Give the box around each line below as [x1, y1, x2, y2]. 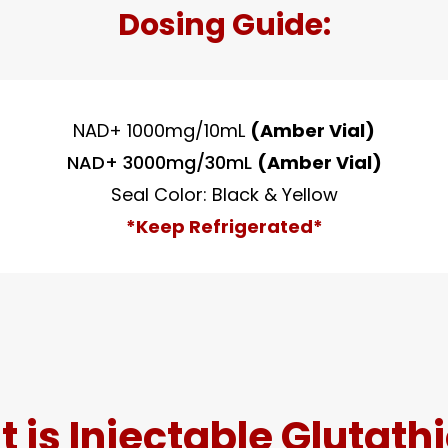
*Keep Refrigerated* [125, 214, 323, 239]
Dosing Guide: [117, 4, 331, 46]
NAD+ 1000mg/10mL [73, 118, 250, 143]
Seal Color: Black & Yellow [110, 182, 338, 207]
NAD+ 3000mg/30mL [66, 150, 257, 175]
